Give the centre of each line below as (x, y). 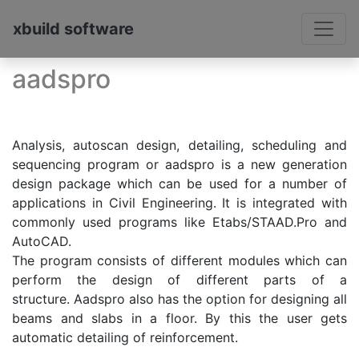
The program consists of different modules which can (179, 261)
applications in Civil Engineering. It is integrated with (179, 203)
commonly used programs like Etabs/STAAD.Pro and (179, 222)
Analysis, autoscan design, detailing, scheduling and (179, 145)
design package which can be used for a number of (179, 184)
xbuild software (73, 29)
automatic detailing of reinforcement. (127, 338)
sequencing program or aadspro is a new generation (179, 165)
